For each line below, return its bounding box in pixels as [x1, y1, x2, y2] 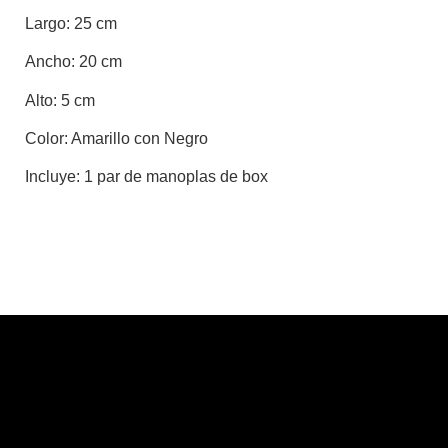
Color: [25, 129, 68, 147]
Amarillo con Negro [68, 129, 208, 147]
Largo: [25, 14, 70, 32]
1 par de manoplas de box [80, 168, 268, 186]
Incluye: [25, 168, 80, 186]
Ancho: [25, 53, 75, 71]
